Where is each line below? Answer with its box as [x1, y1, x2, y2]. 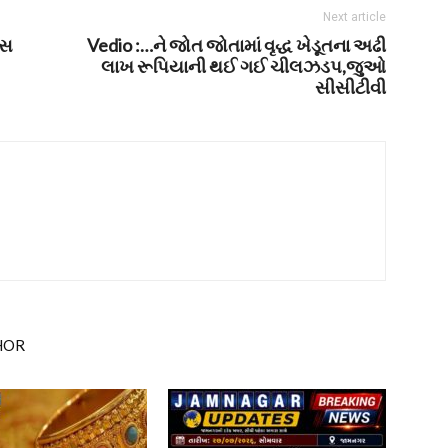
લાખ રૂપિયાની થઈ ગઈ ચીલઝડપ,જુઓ [101, 55, 386, 77]
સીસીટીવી [315, 76, 386, 98]
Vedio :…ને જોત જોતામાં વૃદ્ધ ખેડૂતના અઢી [87, 34, 386, 56]
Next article [323, 10, 386, 24]
